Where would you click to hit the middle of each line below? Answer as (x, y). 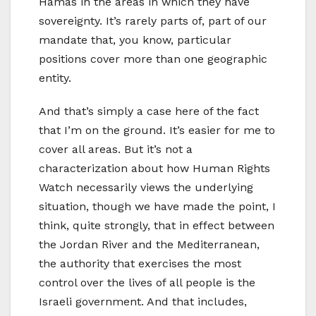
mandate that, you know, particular (135, 39)
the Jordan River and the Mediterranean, (149, 244)
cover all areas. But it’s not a (116, 149)
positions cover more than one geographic (153, 59)
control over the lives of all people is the (147, 282)
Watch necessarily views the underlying (146, 187)
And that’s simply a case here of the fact (149, 111)
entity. (55, 78)
